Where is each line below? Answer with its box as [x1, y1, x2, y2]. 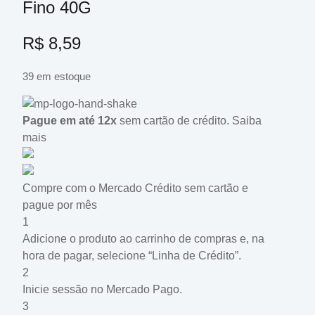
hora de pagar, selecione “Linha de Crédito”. [22, 249, 241, 262]
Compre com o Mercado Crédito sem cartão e [22, 181, 248, 194]
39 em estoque [22, 71, 91, 83]
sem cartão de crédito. [117, 114, 229, 127]
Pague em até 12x [22, 114, 117, 127]
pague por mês [22, 198, 97, 211]
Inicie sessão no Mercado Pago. [22, 283, 182, 295]
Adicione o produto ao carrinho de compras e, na [22, 232, 264, 245]
